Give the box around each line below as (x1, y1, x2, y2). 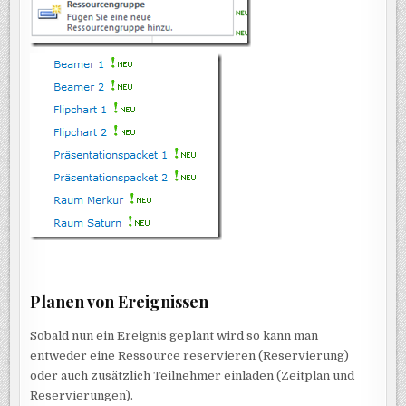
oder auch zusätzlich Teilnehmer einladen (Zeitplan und (30, 368, 355, 382)
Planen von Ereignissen (30, 290, 209, 313)
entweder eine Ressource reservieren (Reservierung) (30, 348, 350, 362)
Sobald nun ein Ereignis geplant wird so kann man (30, 328, 319, 343)
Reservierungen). (30, 388, 134, 402)
